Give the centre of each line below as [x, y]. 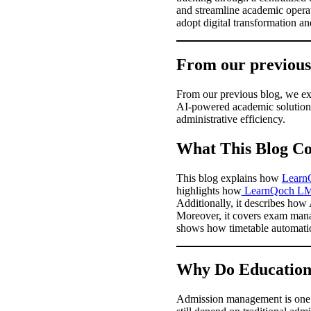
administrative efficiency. [232, 119]
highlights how [209, 190]
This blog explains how [229, 178]
